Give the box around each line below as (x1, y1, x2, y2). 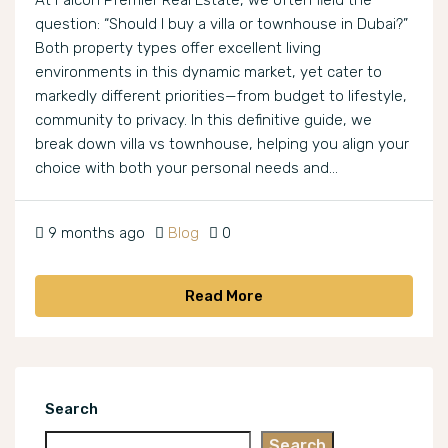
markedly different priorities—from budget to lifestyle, (35, 87, 407, 106)
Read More (185, 287, 263, 306)
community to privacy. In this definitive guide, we (35, 111, 372, 130)
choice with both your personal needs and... (35, 159, 338, 178)
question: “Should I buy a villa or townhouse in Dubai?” (35, 15, 408, 34)
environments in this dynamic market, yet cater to (35, 63, 382, 82)
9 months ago (48, 224, 145, 243)
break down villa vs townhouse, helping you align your (35, 135, 409, 154)
